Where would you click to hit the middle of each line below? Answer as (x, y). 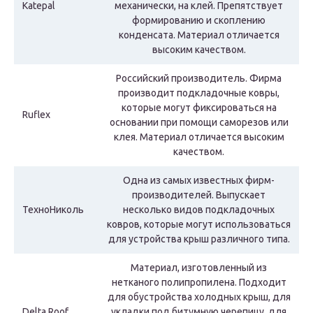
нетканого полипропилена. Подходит (199, 283)
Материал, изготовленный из (199, 268)
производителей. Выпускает (199, 195)
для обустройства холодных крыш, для (199, 297)
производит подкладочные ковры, (199, 93)
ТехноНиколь (53, 210)
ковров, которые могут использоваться (199, 225)
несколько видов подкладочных (199, 210)
